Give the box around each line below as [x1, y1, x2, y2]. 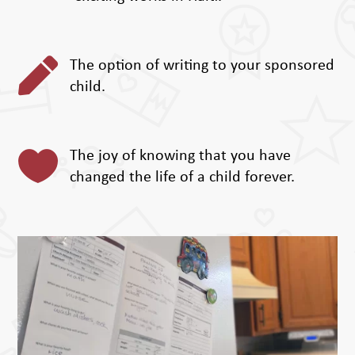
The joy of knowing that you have [69, 148, 291, 165]
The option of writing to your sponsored [69, 58, 334, 74]
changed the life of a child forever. [69, 170, 295, 186]
